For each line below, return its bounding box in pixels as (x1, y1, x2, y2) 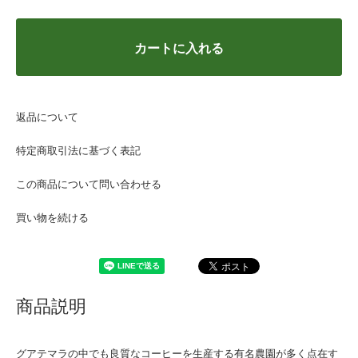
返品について (16, 108, 78, 124)
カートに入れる (134, 38, 224, 57)
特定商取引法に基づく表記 (16, 141, 141, 157)
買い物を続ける (16, 209, 89, 225)
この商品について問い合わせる (16, 175, 161, 191)
